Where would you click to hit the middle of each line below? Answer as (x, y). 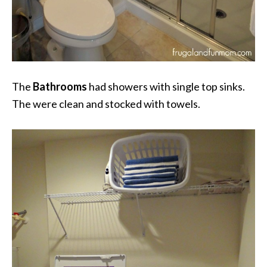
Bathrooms (60, 86)
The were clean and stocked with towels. (106, 103)
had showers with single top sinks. (166, 86)
